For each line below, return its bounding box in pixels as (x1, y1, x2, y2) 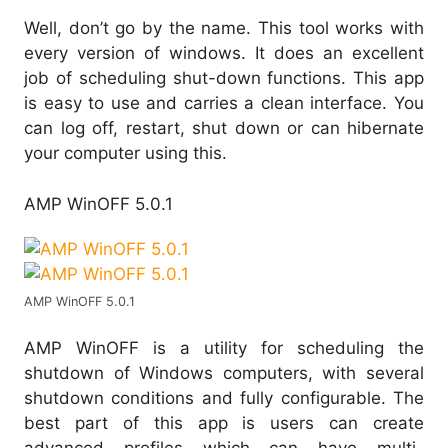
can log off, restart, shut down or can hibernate (24, 118, 424, 139)
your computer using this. (24, 143, 227, 164)
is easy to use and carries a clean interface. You (24, 93, 424, 114)
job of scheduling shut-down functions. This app (24, 68, 424, 89)
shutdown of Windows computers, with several (24, 363, 424, 384)
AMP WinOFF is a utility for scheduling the (24, 338, 424, 359)
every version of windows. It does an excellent (24, 43, 424, 64)
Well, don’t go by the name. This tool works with (24, 18, 424, 39)
